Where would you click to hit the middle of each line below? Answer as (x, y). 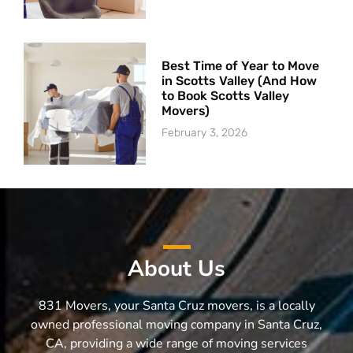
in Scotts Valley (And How (240, 81)
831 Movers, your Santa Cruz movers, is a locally (176, 306)
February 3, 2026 (205, 133)
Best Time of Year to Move (241, 66)
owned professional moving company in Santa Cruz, (176, 325)
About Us (176, 269)
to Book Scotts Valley (226, 96)
